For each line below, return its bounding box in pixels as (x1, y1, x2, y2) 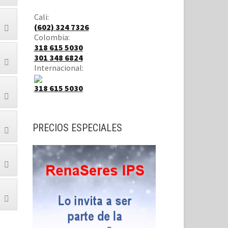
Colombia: (34, 32, 70, 42)
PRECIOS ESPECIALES (32, 122, 122, 134)
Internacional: (34, 63, 83, 73)
